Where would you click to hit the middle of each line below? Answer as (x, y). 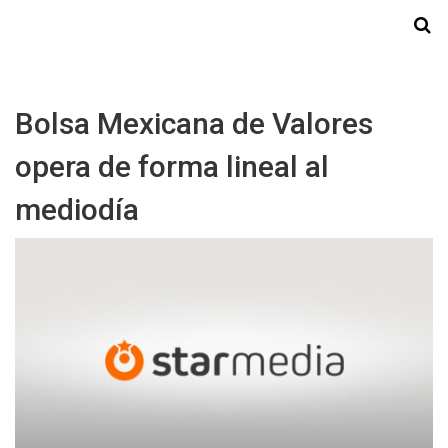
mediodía (77, 209)
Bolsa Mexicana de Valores (194, 123)
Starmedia (224, 26)
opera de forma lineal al (172, 166)
